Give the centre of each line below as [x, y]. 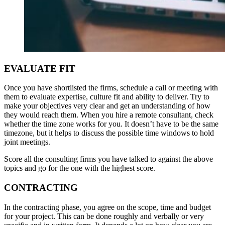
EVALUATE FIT [40, 68]
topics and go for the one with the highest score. [80, 168]
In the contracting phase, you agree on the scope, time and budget [107, 207]
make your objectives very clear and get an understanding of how [107, 106]
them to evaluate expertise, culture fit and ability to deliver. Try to [107, 97]
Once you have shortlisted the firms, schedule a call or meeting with [111, 88]
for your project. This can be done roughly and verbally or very [104, 216]
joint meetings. [27, 142]
